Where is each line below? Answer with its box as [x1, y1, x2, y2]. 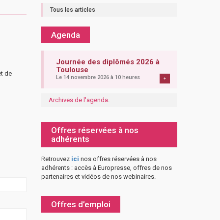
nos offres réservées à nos [79, 155, 157, 163]
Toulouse [55, 65, 88, 74]
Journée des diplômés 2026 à [55, 57, 160, 66]
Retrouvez [41, 155, 71, 163]
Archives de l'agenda [48, 96, 108, 104]
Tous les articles [50, 6, 95, 13]
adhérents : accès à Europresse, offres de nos [41, 164, 172, 171]
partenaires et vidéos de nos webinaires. [41, 173, 156, 180]
